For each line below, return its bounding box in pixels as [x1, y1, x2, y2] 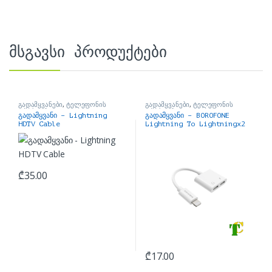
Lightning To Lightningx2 [144, 120, 245, 129]
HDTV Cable [18, 120, 60, 129]
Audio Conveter [144, 128, 204, 137]
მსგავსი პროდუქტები [9, 44, 167, 61]
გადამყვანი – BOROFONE [144, 111, 230, 120]
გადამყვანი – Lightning [18, 111, 107, 120]
